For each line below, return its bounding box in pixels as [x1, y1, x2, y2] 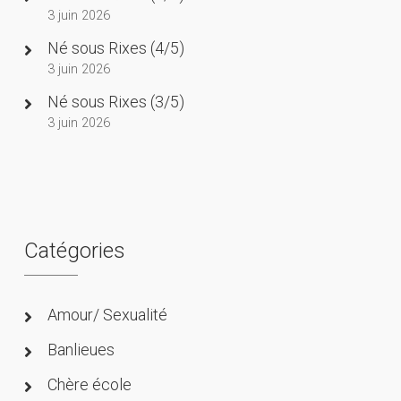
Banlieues [47, 339, 115, 359]
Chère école [47, 374, 132, 394]
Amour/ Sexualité [47, 304, 167, 324]
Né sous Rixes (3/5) [47, 91, 184, 111]
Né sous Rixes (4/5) [47, 38, 184, 57]
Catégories [23, 237, 125, 263]
